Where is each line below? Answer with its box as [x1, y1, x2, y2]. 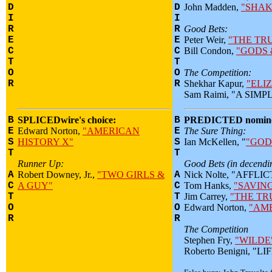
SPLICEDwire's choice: [18, 115, 116, 125]
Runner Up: [18, 158, 64, 169]
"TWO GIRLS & [97, 169, 165, 180]
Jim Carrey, [184, 191, 230, 202]
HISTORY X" [18, 137, 73, 147]
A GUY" [18, 180, 53, 191]
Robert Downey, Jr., [18, 169, 97, 180]
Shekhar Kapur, [184, 78, 246, 89]
